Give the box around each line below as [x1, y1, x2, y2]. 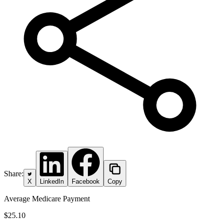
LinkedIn [40, 177, 64, 185]
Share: [4, 169, 24, 178]
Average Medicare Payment [4, 194, 90, 203]
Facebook [72, 177, 100, 185]
